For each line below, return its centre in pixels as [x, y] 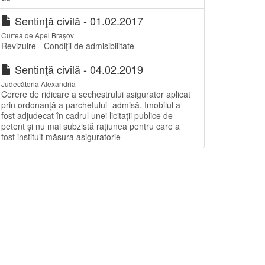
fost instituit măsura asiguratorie [61, 137]
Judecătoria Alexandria [38, 84]
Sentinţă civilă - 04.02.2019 [77, 69]
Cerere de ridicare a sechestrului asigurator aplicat [96, 94]
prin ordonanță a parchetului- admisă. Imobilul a [91, 105]
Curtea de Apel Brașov [38, 35]
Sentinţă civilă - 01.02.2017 [77, 21]
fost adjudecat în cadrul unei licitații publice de [87, 115]
